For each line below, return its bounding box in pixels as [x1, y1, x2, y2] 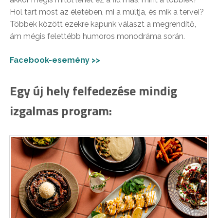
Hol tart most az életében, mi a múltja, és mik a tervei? [10, 7, 204, 17]
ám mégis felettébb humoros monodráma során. [10, 31, 185, 41]
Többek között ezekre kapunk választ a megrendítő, [10, 19, 196, 29]
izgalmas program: [10, 101, 112, 120]
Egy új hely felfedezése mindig [10, 81, 177, 100]
